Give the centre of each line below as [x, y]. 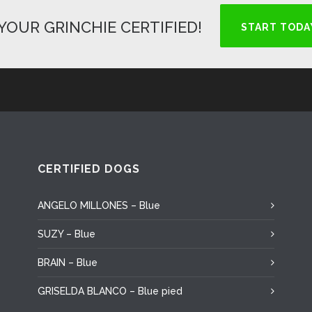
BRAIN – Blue [67, 263]
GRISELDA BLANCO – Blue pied [110, 291]
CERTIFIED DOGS [88, 169]
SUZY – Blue [66, 234]
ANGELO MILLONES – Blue [99, 205]
